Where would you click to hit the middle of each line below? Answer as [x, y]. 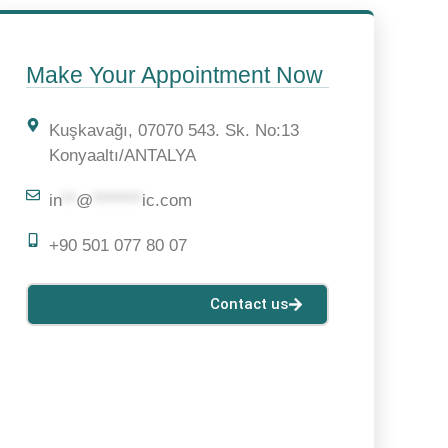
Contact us [249, 304]
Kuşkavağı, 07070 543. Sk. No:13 [173, 131]
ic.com [166, 201]
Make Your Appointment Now [175, 75]
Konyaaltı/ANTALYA [122, 156]
